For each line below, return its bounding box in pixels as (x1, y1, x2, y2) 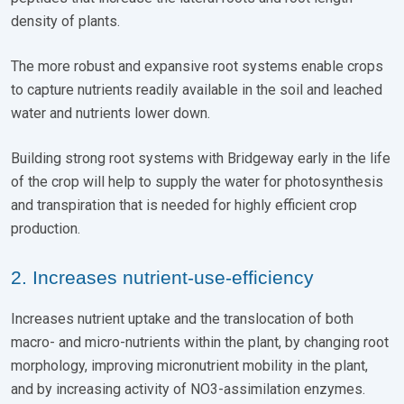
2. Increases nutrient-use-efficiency (11, 266, 314, 288)
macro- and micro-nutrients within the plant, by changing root (11, 333, 389, 351)
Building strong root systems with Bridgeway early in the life (11, 149, 390, 167)
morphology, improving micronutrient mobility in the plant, (11, 356, 368, 374)
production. (11, 219, 80, 237)
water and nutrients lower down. (11, 104, 210, 122)
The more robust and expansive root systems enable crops (11, 57, 383, 75)
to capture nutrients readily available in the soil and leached (11, 80, 382, 98)
